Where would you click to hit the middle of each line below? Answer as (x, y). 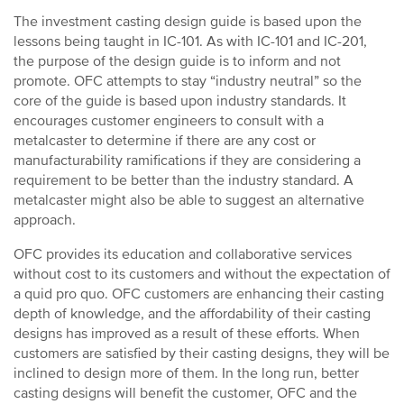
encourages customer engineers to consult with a (169, 121)
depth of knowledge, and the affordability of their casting (192, 314)
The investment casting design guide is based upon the (188, 22)
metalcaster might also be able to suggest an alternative (189, 200)
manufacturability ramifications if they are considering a (187, 161)
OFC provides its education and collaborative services (183, 254)
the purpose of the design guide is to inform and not (177, 61)
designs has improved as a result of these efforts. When (187, 334)
